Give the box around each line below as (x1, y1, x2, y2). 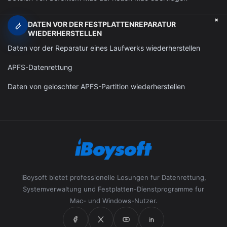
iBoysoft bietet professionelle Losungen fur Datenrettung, (21, 173, 206, 181)
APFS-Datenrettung (8, 63, 72, 72)
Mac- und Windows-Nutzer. (69, 196, 158, 205)
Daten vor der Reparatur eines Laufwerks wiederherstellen (8, 44, 200, 53)
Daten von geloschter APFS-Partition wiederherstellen (8, 82, 185, 91)
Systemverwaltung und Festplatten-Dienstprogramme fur (23, 184, 204, 193)
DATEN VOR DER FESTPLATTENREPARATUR (28, 20, 176, 29)
